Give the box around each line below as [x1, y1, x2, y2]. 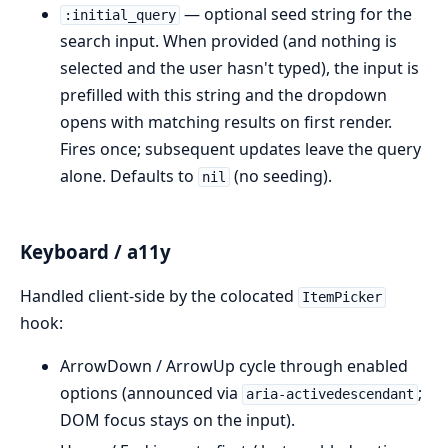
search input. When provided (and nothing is [60, 30, 397, 52]
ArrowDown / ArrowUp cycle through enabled [60, 355, 408, 378]
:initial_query [63, 7, 176, 23]
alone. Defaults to [60, 165, 198, 187]
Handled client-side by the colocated [20, 285, 298, 308]
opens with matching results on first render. [60, 111, 392, 133]
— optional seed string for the [179, 3, 412, 25]
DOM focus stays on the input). [60, 409, 295, 432]
